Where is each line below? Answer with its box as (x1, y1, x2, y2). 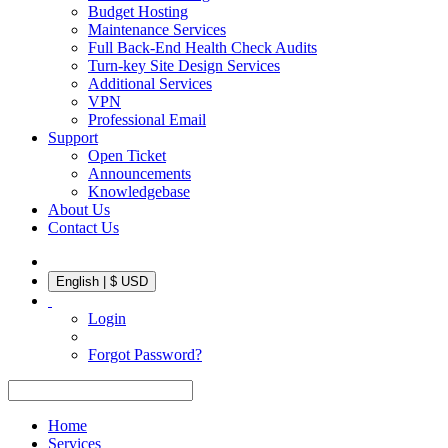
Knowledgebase (88, 183, 190, 200)
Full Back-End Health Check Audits (88, 39, 317, 56)
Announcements (88, 165, 191, 182)
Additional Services (88, 75, 212, 92)
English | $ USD (56, 274, 148, 289)
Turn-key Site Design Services (88, 57, 280, 74)
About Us (48, 201, 110, 218)
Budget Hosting (88, 3, 188, 20)
